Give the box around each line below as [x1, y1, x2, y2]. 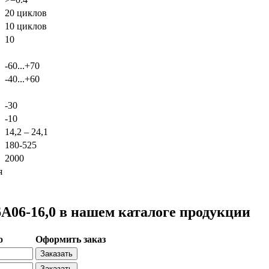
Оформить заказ [35, 234, 106, 244]
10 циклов [5, 20, 47, 31]
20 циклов [5, 7, 47, 18]
